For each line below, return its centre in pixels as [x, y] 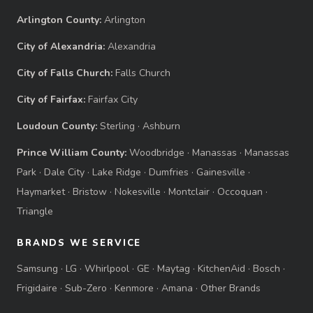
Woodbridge [157, 153]
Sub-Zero [86, 289]
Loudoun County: [57, 126]
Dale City [64, 173]
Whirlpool [107, 269]
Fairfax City [113, 100]
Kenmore [134, 289]
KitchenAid [221, 269]
